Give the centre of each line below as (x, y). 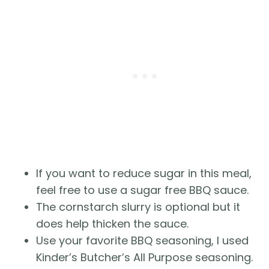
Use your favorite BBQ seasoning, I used (142, 240)
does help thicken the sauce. (112, 223)
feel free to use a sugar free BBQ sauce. (142, 190)
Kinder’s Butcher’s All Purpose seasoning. (144, 257)
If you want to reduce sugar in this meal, (144, 173)
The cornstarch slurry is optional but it (138, 207)
